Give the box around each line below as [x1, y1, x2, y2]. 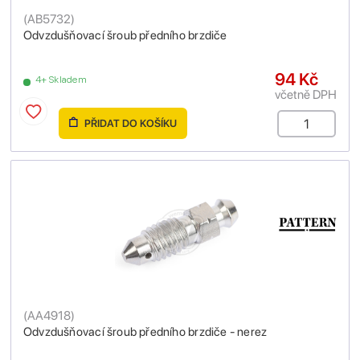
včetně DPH [275, 86, 337, 102]
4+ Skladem [35, 73, 87, 85]
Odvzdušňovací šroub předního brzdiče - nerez [23, 324, 268, 339]
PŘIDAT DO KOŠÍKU [82, 117, 177, 129]
